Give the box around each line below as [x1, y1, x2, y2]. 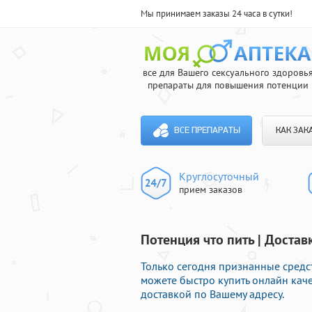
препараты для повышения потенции [147, 79, 309, 91]
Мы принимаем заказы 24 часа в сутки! [141, 8, 292, 19]
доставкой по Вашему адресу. [141, 287, 284, 302]
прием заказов [179, 183, 242, 196]
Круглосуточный [179, 169, 259, 183]
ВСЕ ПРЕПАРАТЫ [173, 126, 240, 135]
